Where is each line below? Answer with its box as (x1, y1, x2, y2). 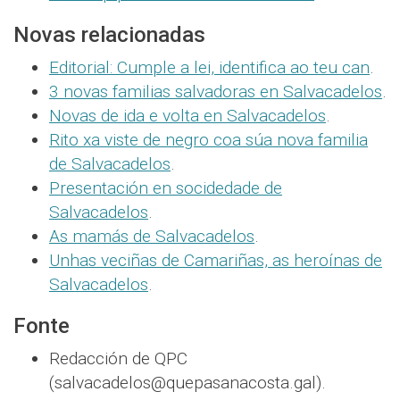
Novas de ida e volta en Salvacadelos (49, 105, 326, 127)
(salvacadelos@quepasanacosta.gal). (49, 372, 326, 394)
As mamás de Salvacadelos (49, 226, 254, 247)
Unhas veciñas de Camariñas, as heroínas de (49, 250, 382, 271)
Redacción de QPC (49, 348, 187, 370)
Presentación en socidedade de (49, 178, 282, 199)
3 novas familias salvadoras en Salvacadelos (49, 81, 382, 103)
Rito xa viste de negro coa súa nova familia (49, 129, 368, 151)
